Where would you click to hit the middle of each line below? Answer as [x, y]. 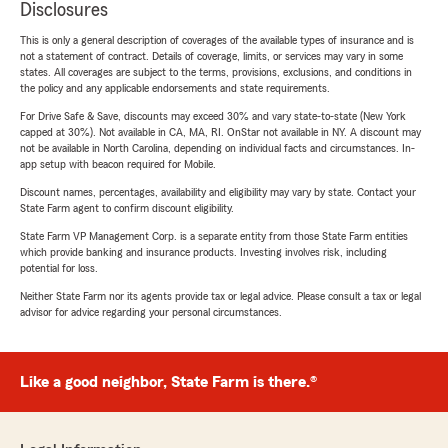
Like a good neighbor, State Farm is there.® [168, 382]
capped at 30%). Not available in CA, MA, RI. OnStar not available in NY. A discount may [220, 132]
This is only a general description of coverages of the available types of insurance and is [217, 40]
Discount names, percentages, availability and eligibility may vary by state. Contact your [218, 192]
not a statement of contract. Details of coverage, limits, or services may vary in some [211, 56]
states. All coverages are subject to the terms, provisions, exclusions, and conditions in [216, 72]
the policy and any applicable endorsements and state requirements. [175, 88]
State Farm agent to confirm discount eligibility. [127, 208]
